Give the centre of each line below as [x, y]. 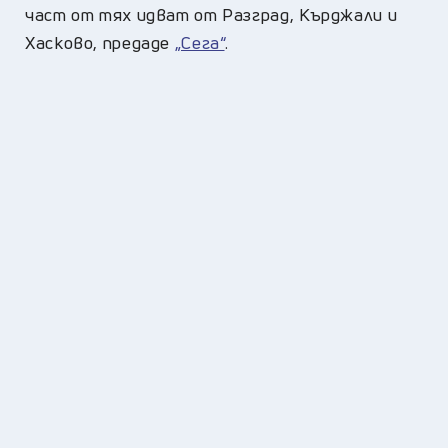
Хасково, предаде [100, 42]
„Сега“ [199, 42]
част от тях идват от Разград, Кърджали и [211, 14]
